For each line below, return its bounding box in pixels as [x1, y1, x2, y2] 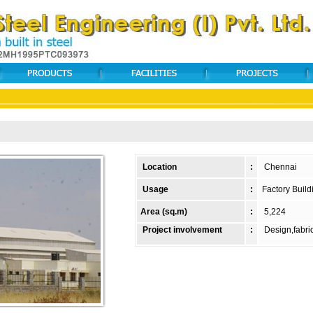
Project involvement [138, 225, 222, 235]
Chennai [260, 162, 297, 172]
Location [138, 162, 177, 172]
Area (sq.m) [140, 207, 187, 217]
